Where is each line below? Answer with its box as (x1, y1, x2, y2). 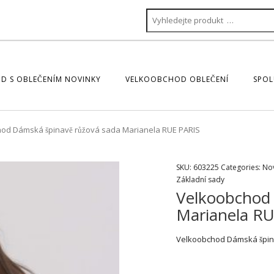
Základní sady (176, 174, 224, 185)
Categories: (220, 162, 262, 172)
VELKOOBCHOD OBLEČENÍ (125, 74, 229, 84)
